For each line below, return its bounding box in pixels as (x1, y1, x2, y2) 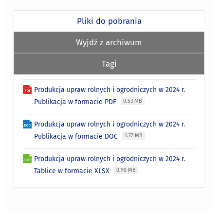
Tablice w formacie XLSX (34, 166, 112, 175)
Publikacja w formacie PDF (34, 97, 119, 106)
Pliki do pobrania (76, 16, 142, 26)
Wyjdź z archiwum (76, 37, 142, 47)
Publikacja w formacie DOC (34, 132, 120, 141)
